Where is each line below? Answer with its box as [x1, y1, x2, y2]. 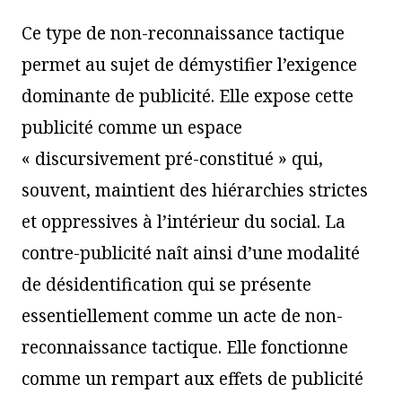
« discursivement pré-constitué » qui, [22, 146, 323, 170]
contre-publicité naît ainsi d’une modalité [22, 240, 360, 265]
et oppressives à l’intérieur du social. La [22, 209, 345, 233]
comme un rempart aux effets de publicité [22, 366, 363, 390]
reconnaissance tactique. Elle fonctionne [22, 335, 348, 359]
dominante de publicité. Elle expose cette [22, 83, 354, 108]
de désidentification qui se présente [22, 272, 311, 296]
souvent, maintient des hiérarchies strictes [22, 178, 368, 202]
